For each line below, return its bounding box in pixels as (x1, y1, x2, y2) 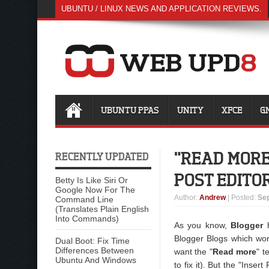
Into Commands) (55, 214, 119, 223)
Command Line (55, 195, 113, 204)
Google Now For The (55, 185, 135, 195)
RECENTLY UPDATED (55, 150, 149, 163)
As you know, (174, 220, 231, 230)
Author (174, 193, 196, 202)
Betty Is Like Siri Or (55, 175, 128, 185)
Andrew (199, 193, 226, 202)
